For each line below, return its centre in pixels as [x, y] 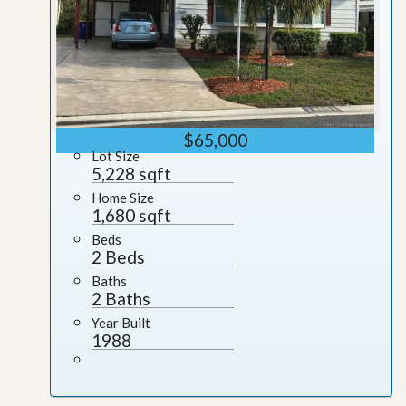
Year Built [121, 323]
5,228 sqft [131, 174]
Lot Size [116, 156]
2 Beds [118, 257]
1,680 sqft [131, 215]
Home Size [123, 198]
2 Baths [121, 299]
